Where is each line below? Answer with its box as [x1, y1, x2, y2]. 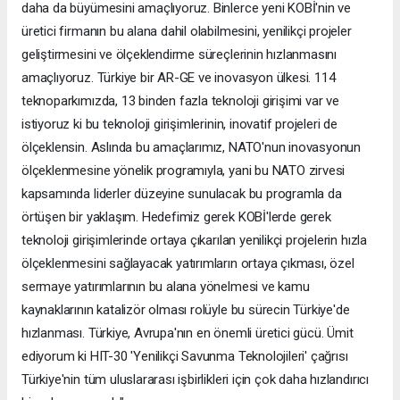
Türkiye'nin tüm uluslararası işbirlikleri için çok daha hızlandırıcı [21, 371, 369, 388]
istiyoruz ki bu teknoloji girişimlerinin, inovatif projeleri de [21, 116, 337, 133]
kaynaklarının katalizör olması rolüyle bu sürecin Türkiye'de [21, 302, 350, 319]
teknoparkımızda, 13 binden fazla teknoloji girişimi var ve [21, 93, 339, 110]
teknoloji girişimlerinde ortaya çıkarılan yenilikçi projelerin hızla [21, 232, 367, 249]
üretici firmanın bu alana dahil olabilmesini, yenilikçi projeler [21, 23, 352, 40]
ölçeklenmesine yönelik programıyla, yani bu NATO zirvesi [21, 162, 346, 179]
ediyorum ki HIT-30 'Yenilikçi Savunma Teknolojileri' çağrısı [21, 348, 348, 365]
